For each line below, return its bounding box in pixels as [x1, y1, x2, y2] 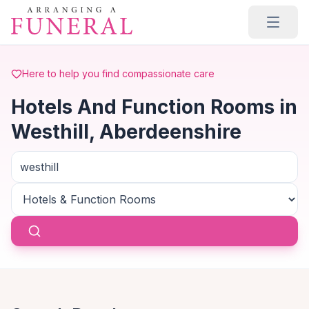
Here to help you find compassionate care [22, 68, 215, 79]
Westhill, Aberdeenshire [11, 120, 241, 143]
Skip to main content [10, 6, 119, 20]
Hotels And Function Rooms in [11, 95, 297, 119]
